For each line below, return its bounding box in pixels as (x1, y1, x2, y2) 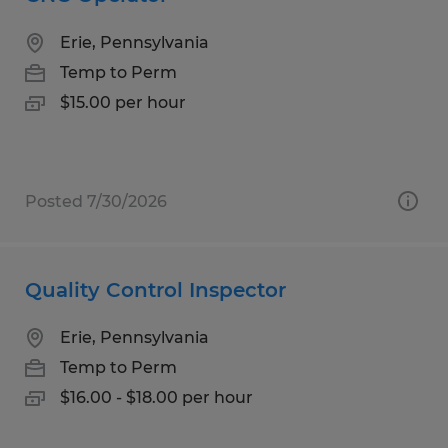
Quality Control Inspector (25, 277, 286, 302)
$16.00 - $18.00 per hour (60, 387, 253, 407)
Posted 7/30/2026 (25, 191, 167, 211)
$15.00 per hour (60, 92, 186, 112)
